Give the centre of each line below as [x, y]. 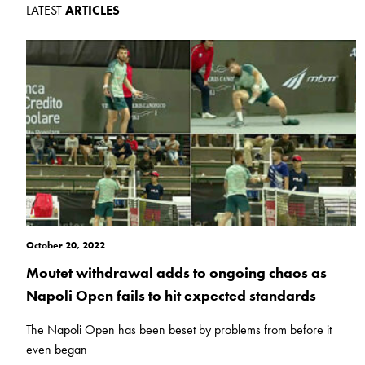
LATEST [46, 11]
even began [57, 350]
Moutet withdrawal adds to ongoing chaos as [176, 273]
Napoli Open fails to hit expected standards [171, 296]
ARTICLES [92, 11]
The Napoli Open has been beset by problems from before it [179, 330]
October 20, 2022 [66, 246]
